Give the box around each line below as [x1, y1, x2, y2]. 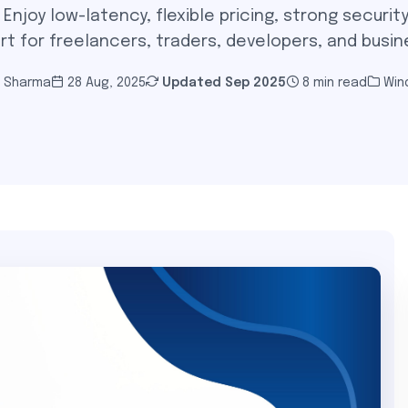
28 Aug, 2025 [66, 76, 146, 89]
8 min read [298, 76, 367, 89]
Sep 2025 [224, 76, 286, 89]
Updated [158, 76, 225, 89]
